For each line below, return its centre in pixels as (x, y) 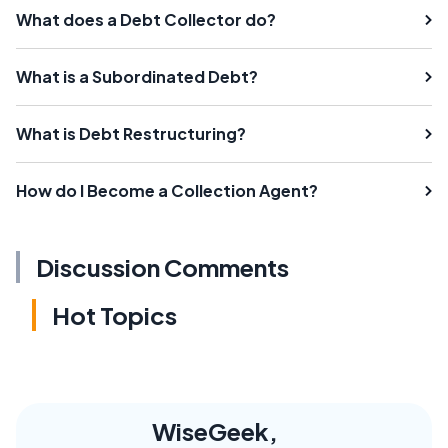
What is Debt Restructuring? (131, 133)
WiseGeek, (215, 430)
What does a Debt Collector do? (146, 19)
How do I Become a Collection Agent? (167, 190)
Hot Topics (114, 314)
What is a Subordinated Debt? (137, 76)
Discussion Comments (162, 266)
